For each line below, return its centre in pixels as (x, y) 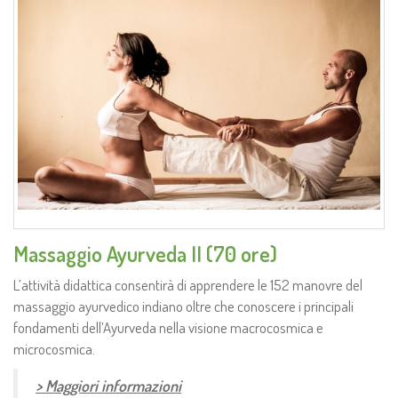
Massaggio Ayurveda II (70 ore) (145, 254)
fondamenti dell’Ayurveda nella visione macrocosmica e (168, 328)
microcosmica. (54, 349)
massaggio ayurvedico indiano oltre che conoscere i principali (183, 306)
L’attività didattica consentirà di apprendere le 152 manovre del (188, 285)
